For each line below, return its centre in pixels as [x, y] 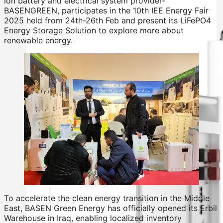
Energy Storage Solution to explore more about [94, 30]
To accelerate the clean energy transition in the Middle [107, 198]
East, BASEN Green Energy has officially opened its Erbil [111, 208]
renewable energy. [38, 40]
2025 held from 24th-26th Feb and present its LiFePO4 [108, 20]
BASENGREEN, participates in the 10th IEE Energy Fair [106, 10]
